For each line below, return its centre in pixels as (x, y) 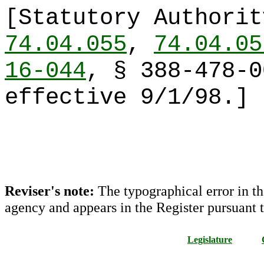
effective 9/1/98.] (127, 98)
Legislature (210, 240)
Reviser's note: (51, 191)
